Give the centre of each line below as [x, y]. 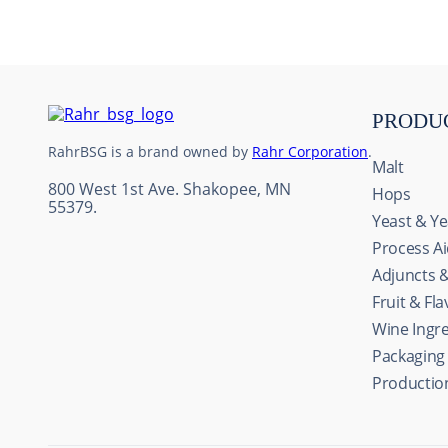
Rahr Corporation [310, 151]
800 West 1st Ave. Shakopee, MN [169, 189]
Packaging [408, 356]
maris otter [164, 33]
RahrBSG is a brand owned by [150, 151]
